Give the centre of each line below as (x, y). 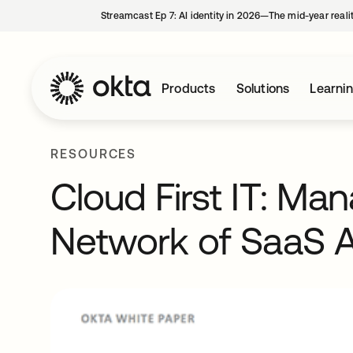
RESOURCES (94, 154)
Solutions (263, 88)
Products (189, 88)
